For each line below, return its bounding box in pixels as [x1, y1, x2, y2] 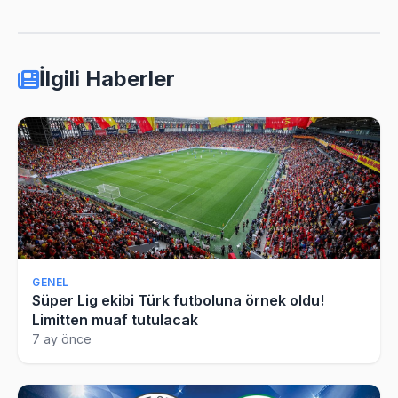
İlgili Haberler [39, 65, 175, 92]
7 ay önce [32, 330, 92, 346]
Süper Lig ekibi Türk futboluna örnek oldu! [32, 291, 324, 309]
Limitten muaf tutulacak [32, 310, 198, 329]
